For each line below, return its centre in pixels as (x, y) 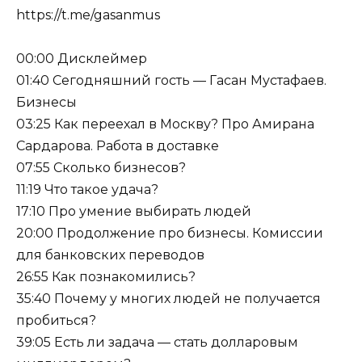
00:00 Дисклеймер (82, 59)
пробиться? (56, 321)
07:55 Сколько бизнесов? (101, 168)
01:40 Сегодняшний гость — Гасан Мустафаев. (171, 81)
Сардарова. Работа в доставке (118, 146)
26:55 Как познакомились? (106, 277)
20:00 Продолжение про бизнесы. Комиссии (170, 234)
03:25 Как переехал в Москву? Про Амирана (165, 124)
